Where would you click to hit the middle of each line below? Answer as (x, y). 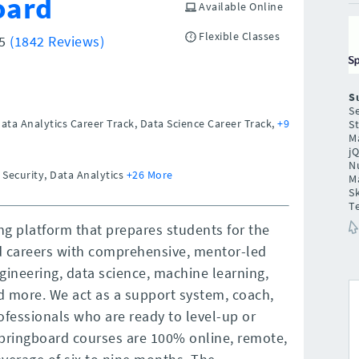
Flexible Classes (238, 36)
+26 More (149, 174)
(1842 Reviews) (57, 41)
